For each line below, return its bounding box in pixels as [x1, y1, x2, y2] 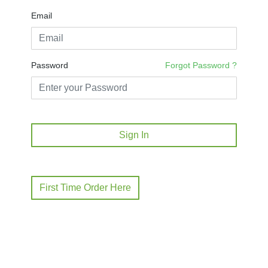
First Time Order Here [39, 182, 131, 193]
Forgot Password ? [165, 60, 237, 71]
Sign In [119, 130, 149, 141]
